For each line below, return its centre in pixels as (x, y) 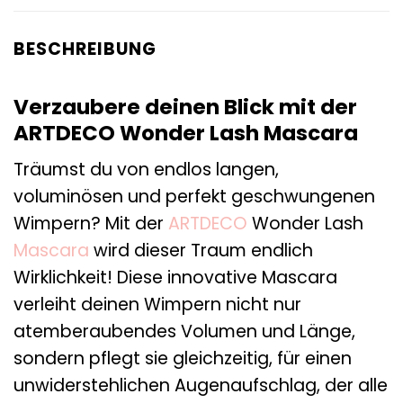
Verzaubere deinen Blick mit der (185, 107)
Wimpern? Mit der (91, 224)
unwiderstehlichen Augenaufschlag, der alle (201, 386)
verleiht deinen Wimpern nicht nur (157, 305)
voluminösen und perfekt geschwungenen (194, 197)
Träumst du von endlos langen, (146, 170)
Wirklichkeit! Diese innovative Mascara (175, 278)
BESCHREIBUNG (85, 49)
